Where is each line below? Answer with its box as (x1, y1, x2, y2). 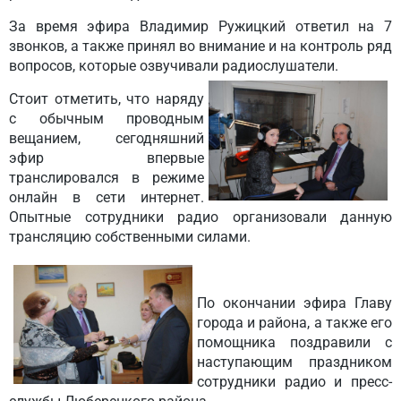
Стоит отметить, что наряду (9, 90, 204, 107)
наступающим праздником (197, 354, 392, 371)
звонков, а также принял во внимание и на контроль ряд (9, 38, 392, 55)
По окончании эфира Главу (197, 294, 392, 311)
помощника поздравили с (197, 334, 392, 351)
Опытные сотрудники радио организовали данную (9, 209, 392, 226)
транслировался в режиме (9, 169, 204, 186)
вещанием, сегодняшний (9, 130, 204, 147)
